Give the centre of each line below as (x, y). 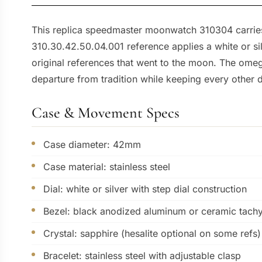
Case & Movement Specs (105, 113)
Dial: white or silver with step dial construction (145, 189)
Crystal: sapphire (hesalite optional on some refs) (152, 234)
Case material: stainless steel (106, 167)
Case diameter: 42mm (92, 145)
